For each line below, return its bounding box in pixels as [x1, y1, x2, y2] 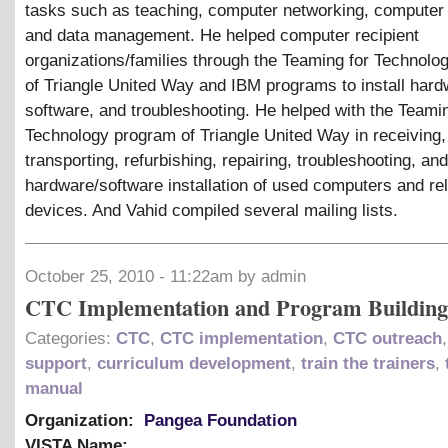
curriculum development [97, 353, 291, 373]
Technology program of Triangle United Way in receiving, [25, 125, 446, 145]
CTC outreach [333, 328, 442, 348]
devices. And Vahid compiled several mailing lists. [25, 200, 398, 220]
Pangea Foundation [144, 410, 297, 430]
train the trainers [301, 353, 435, 373]
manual [25, 378, 83, 398]
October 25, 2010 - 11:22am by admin [25, 266, 306, 286]
